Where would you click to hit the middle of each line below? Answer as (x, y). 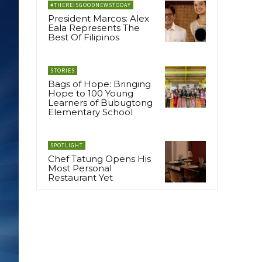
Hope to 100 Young (91, 94)
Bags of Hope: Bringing (99, 84)
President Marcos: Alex (99, 19)
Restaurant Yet (80, 178)
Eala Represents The (94, 28)
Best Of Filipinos (84, 37)
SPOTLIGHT (67, 146)
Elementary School (90, 112)
